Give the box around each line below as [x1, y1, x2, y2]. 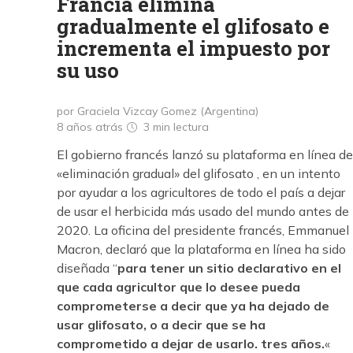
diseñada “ [57, 260, 117, 276]
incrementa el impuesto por [57, 35, 330, 61]
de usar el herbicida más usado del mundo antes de [57, 203, 349, 219]
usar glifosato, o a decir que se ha [57, 317, 266, 333]
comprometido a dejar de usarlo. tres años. [57, 336, 325, 351]
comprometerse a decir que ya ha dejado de [57, 298, 329, 314]
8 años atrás [57, 120, 126, 134]
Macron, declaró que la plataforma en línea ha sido [57, 241, 346, 257]
